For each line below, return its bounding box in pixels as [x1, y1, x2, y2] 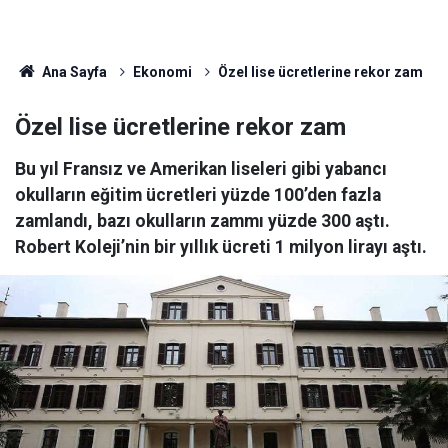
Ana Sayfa [38, 64, 107, 80]
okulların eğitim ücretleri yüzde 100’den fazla [15, 185, 381, 205]
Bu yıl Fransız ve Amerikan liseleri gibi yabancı [15, 159, 387, 179]
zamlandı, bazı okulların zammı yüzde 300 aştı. [15, 211, 390, 231]
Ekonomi [132, 64, 192, 80]
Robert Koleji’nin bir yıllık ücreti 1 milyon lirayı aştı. [15, 237, 427, 257]
